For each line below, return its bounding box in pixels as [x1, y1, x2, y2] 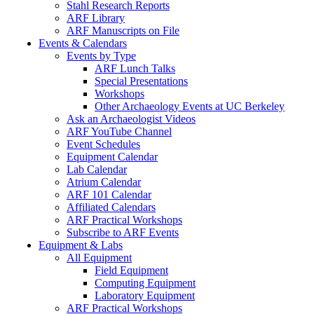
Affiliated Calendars [67, 201, 156, 213]
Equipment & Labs [39, 239, 123, 251]
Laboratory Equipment [95, 289, 195, 301]
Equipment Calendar [67, 151, 158, 163]
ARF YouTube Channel [67, 125, 172, 137]
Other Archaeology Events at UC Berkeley [95, 100, 285, 112]
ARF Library [67, 12, 125, 24]
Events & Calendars [39, 37, 127, 49]
